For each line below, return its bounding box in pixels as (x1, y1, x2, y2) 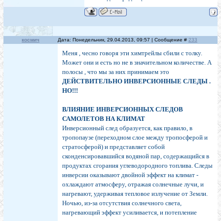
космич (22, 37, 39, 43)
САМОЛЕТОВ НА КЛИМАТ (62, 115, 145, 123)
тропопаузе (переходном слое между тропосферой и (62, 134, 208, 142)
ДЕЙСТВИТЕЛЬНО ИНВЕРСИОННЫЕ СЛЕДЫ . (62, 77, 211, 85)
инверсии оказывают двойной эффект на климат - (62, 171, 198, 179)
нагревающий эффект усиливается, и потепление (62, 209, 197, 217)
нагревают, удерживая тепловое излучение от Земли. (62, 190, 208, 198)
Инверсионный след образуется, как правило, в (62, 124, 192, 132)
